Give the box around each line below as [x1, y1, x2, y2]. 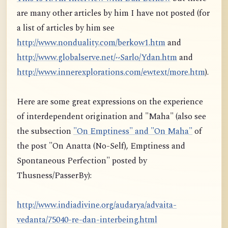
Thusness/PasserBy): [17, 169, 92, 182]
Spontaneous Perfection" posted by [17, 155, 147, 167]
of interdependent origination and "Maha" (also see [17, 110, 206, 123]
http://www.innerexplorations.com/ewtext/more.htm [17, 66, 205, 79]
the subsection [17, 125, 73, 138]
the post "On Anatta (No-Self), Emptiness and [17, 140, 185, 153]
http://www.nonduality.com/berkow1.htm [17, 37, 165, 49]
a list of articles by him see [17, 22, 115, 35]
